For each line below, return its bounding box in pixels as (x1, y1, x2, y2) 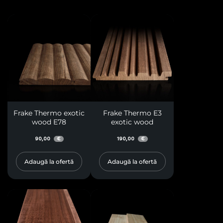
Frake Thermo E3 (103, 108, 162, 117)
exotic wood (111, 117, 154, 126)
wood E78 (32, 117, 67, 126)
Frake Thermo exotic (13, 108, 85, 117)
